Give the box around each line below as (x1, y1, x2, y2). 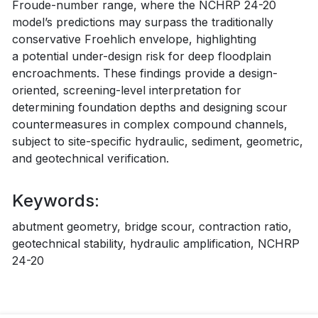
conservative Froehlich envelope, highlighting (12, 31, 256, 46)
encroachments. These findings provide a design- (12, 65, 278, 80)
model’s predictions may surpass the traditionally (12, 14, 273, 29)
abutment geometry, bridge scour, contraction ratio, (12, 219, 292, 234)
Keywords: (12, 190, 99, 211)
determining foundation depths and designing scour (12, 99, 287, 114)
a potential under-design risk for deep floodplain (12, 48, 271, 63)
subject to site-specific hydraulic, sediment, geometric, (12, 133, 303, 148)
